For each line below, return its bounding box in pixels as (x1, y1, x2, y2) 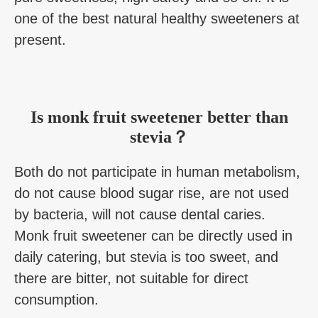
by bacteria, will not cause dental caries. (14, 207, 265, 223)
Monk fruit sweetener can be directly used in (14, 228, 292, 244)
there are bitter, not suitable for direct (14, 270, 248, 287)
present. (14, 32, 66, 48)
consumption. (14, 292, 99, 308)
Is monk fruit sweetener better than (30, 108, 288, 127)
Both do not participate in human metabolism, (14, 164, 300, 180)
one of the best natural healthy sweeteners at (14, 11, 300, 27)
